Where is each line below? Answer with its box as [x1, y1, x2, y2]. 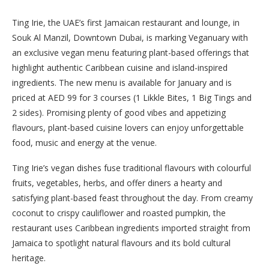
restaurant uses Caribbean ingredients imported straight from [12, 222, 250, 234]
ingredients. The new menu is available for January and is [12, 77, 232, 88]
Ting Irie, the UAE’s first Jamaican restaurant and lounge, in [12, 17, 240, 28]
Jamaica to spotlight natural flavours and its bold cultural [12, 237, 231, 249]
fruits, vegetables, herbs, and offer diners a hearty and [12, 177, 222, 189]
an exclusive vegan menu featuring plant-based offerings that [12, 47, 249, 58]
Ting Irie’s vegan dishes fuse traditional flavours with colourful [12, 162, 251, 174]
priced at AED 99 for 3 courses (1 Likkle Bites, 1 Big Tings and [12, 92, 252, 103]
